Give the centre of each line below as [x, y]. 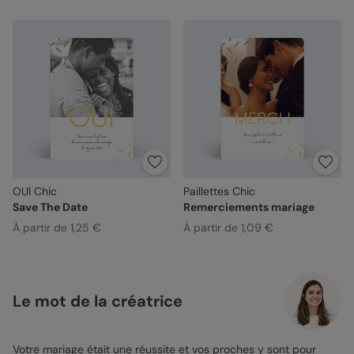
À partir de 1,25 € [57, 227]
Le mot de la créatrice [98, 301]
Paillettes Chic [219, 191]
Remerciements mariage [249, 207]
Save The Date [50, 207]
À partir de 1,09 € [228, 227]
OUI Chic [35, 191]
